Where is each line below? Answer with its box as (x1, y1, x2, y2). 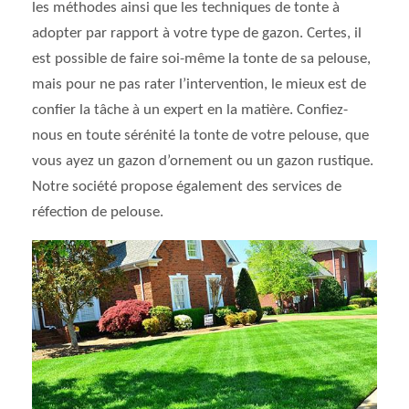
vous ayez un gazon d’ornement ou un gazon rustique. (32, 153, 373, 169)
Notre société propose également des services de (32, 179, 341, 194)
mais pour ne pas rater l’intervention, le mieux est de (32, 77, 366, 92)
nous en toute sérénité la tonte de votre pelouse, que (32, 128, 369, 143)
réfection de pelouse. (32, 204, 163, 220)
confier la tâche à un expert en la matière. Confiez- (32, 102, 348, 118)
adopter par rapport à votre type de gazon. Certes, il (32, 26, 362, 41)
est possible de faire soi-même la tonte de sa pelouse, (32, 51, 371, 67)
